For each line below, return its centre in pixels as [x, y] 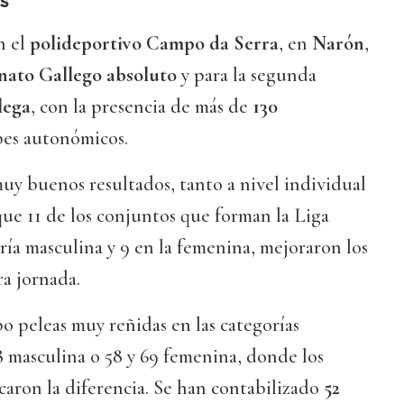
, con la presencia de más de [142, 107]
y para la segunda [247, 75]
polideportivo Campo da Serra [154, 44]
